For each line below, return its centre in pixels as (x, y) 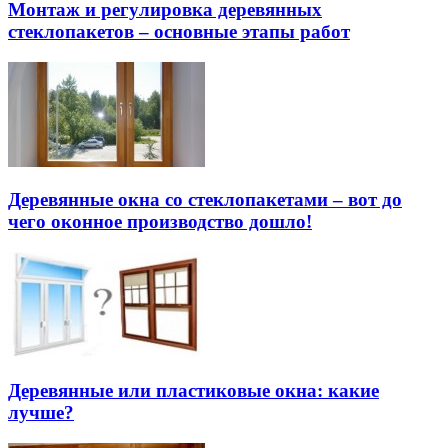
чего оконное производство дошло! (160, 222)
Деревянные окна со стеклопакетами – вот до (205, 200)
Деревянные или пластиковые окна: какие (193, 390)
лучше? (41, 412)
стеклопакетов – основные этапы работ (179, 32)
